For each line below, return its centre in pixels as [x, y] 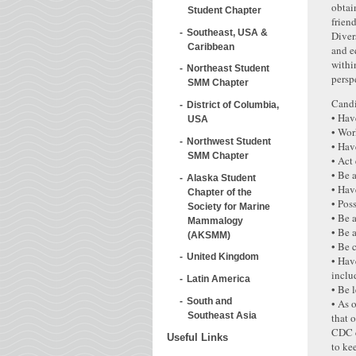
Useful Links [197, 337]
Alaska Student [221, 177]
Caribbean [211, 46]
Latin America [219, 279]
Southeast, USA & [227, 32]
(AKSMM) [209, 234]
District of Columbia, [233, 105]
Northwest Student [229, 141]
